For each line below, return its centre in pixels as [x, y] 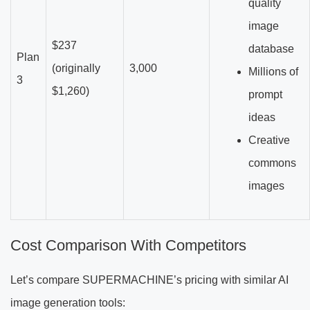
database [271, 48]
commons [272, 163]
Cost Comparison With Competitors [128, 245]
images [266, 185]
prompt [265, 94]
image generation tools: [68, 302]
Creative [269, 140]
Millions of [273, 71]
